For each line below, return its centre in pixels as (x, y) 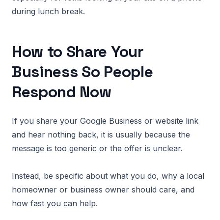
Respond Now (62, 92)
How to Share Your (78, 52)
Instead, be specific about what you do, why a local (108, 176)
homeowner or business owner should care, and (103, 190)
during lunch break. (48, 11)
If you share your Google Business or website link (105, 121)
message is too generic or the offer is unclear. (97, 148)
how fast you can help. (55, 203)
